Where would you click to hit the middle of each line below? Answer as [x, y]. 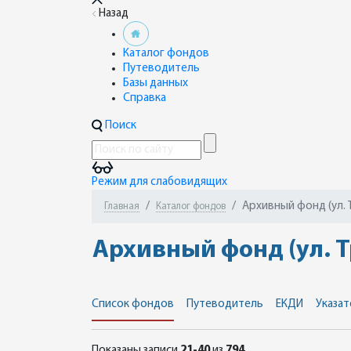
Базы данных [156, 83]
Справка [145, 98]
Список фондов [133, 304]
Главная [122, 206]
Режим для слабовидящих [159, 182]
